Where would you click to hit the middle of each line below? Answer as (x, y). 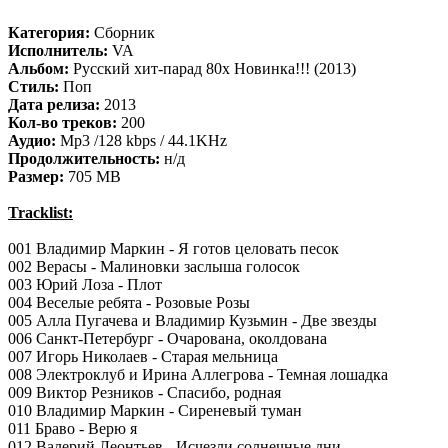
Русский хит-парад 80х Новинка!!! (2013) (212, 68)
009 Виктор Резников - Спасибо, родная (144, 392)
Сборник (124, 32)
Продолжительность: (84, 158)
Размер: (36, 176)
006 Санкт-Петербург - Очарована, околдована (167, 338)
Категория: (51, 32)
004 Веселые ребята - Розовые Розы (129, 302)
